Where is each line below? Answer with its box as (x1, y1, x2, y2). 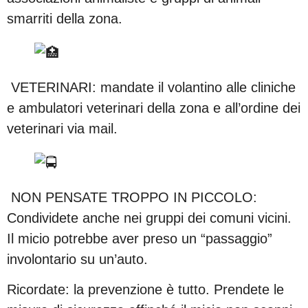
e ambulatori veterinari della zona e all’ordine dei (7, 100, 300, 115)
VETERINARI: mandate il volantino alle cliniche (7, 79, 296, 95)
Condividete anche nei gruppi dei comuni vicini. (7, 210, 291, 225)
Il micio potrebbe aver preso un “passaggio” (7, 230, 272, 246)
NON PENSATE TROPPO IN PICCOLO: (7, 189, 257, 205)
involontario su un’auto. (7, 251, 148, 267)
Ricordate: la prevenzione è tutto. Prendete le (7, 281, 284, 297)
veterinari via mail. (7, 120, 118, 136)
